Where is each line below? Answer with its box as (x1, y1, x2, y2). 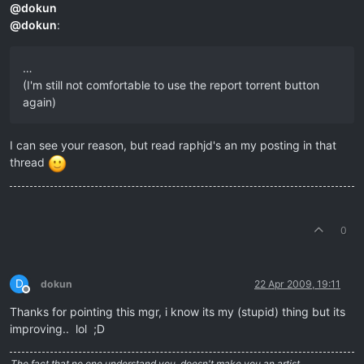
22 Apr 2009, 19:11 (254, 278, 340, 291)
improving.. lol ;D (10, 322, 105, 336)
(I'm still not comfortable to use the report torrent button (23, 78, 319, 93)
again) (23, 95, 56, 110)
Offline (25, 289, 55, 302)
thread (10, 155, 48, 170)
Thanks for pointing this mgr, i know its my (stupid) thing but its (10, 305, 345, 319)
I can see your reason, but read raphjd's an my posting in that (10, 138, 336, 153)
